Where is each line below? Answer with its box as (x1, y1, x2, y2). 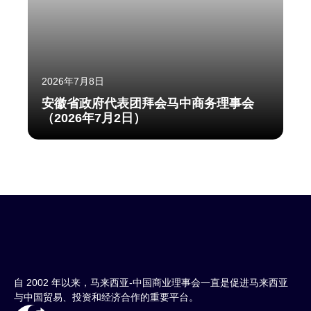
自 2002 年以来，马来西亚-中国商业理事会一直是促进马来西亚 (14, 277, 288, 289)
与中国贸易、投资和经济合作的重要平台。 (14, 292, 199, 303)
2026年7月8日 (42, 76, 104, 87)
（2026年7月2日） (42, 111, 146, 126)
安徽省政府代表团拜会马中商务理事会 (42, 96, 254, 111)
